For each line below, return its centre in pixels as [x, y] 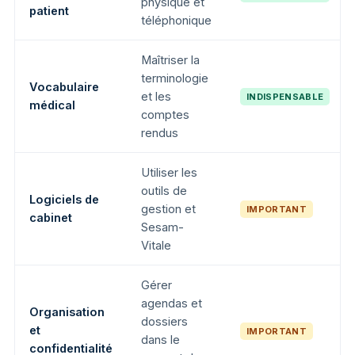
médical [52, 105]
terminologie [175, 78]
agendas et [172, 303]
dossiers [164, 321]
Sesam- [162, 227]
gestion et [168, 208]
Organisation [67, 311]
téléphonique [176, 20]
